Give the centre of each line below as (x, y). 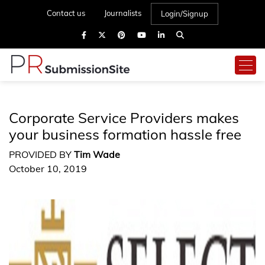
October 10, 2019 (48, 169)
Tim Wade (97, 154)
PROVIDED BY (41, 154)
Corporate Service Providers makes (124, 118)
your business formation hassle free (125, 134)
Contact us (66, 13)
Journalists (123, 13)
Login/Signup (185, 14)
